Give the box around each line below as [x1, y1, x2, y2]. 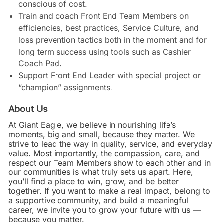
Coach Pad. [18, 58, 62, 69]
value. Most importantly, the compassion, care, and [8, 148, 200, 159]
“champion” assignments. [18, 82, 112, 93]
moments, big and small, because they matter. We [8, 129, 195, 140]
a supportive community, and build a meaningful [8, 195, 188, 206]
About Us [8, 104, 48, 114]
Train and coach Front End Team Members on [18, 11, 189, 21]
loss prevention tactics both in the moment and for [18, 35, 207, 45]
